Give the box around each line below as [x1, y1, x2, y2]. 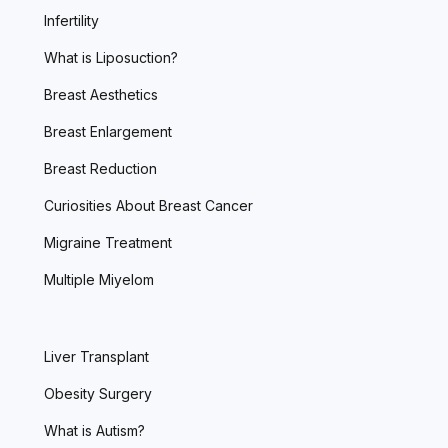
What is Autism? [44, 421, 145, 439]
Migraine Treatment [44, 233, 172, 251]
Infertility [44, 11, 99, 29]
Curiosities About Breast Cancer [44, 196, 253, 214]
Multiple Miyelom [44, 270, 154, 288]
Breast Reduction [44, 159, 157, 177]
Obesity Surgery [44, 384, 152, 402]
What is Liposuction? [44, 48, 178, 66]
